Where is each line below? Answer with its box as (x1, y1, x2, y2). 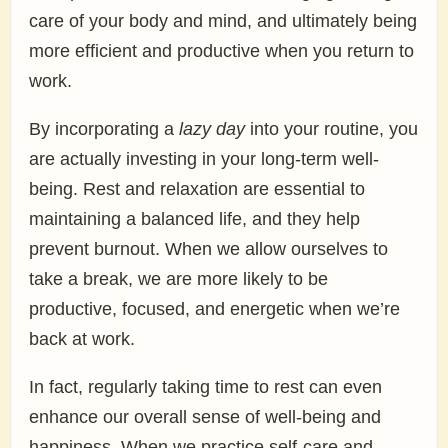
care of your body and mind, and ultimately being (29, 11, 417, 31)
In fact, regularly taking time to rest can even (29, 377, 382, 397)
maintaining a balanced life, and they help (29, 209, 360, 229)
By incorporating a (29, 119, 179, 139)
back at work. (29, 329, 135, 349)
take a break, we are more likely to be (29, 269, 328, 289)
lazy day (179, 119, 245, 139)
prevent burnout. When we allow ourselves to (29, 239, 388, 259)
